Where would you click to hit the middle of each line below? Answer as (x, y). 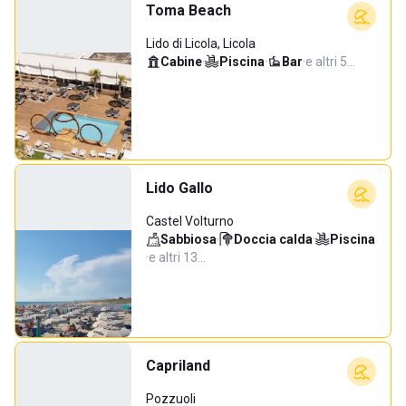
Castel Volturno (190, 221)
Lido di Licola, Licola (201, 43)
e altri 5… (330, 62)
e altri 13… (177, 257)
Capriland (178, 366)
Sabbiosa (188, 239)
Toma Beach (188, 10)
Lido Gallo (179, 188)
